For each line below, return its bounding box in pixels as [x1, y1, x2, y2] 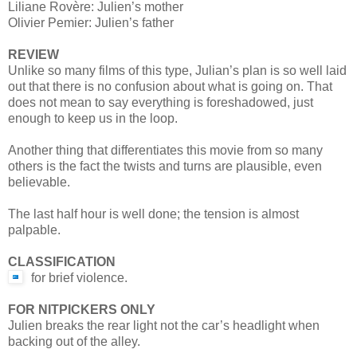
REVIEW [8, 47, 59, 61]
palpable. [8, 222, 61, 237]
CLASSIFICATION [8, 254, 116, 269]
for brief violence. [31, 270, 127, 284]
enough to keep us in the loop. [8, 111, 178, 125]
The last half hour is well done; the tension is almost [8, 206, 299, 221]
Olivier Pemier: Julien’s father [8, 15, 174, 29]
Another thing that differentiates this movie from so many [8, 143, 323, 157]
